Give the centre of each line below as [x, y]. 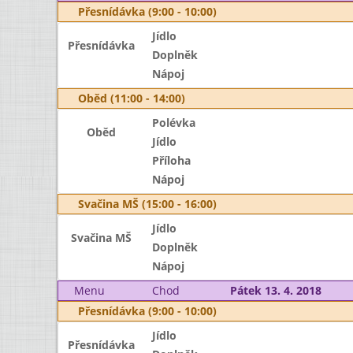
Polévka [173, 123]
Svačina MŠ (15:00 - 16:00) [147, 204]
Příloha [171, 160]
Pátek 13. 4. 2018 [275, 290]
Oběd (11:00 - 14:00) [132, 98]
